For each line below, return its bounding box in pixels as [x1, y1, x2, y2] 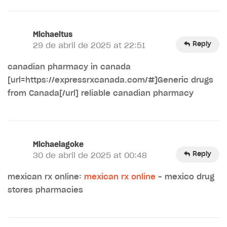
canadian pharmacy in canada [8, 63, 131, 71]
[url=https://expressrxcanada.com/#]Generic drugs [8, 76, 213, 84]
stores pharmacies [8, 186, 83, 194]
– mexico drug [156, 173, 214, 181]
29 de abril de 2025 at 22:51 [33, 42, 145, 50]
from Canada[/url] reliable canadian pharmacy [8, 89, 194, 97]
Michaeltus [33, 31, 72, 39]
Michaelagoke [33, 141, 84, 148]
